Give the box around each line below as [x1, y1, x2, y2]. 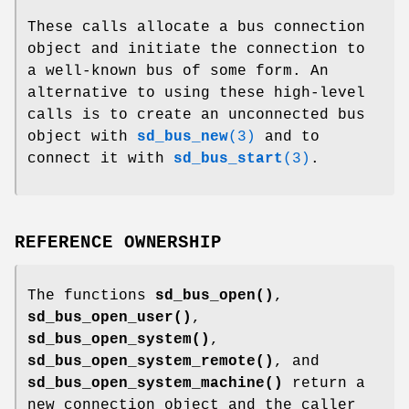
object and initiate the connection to [27, 40, 365, 58]
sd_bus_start [173, 150, 283, 167]
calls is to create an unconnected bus [27, 106, 365, 123]
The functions [27, 288, 155, 305]
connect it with [27, 150, 173, 167]
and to [256, 128, 320, 145]
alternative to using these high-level [27, 84, 365, 101]
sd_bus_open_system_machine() [27, 375, 283, 393]
